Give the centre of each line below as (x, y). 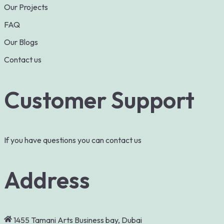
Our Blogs (21, 42)
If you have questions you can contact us (73, 140)
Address (47, 180)
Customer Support (99, 100)
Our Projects (26, 7)
